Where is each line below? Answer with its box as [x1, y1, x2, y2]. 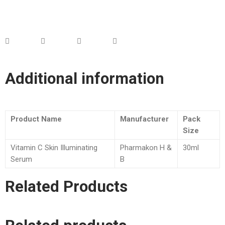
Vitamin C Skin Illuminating [11, 143, 97, 152]
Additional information [5, 69, 164, 88]
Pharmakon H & [120, 143, 172, 152]
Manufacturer [120, 115, 169, 124]
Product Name [11, 115, 62, 124]
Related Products [5, 177, 128, 196]
